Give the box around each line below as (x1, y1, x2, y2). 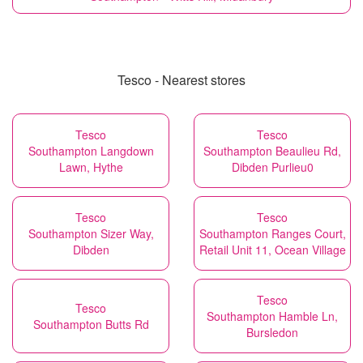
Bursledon (246, 324, 298, 340)
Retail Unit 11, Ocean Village (199, 241, 346, 258)
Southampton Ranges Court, (199, 225, 346, 241)
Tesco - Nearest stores (117, 70, 246, 89)
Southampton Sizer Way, (28, 225, 154, 241)
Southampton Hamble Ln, (207, 308, 338, 324)
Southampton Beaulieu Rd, (203, 143, 341, 159)
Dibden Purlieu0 (231, 159, 314, 175)
